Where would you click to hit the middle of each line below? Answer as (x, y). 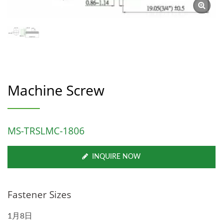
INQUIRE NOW (116, 157)
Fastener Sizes (39, 194)
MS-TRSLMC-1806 (46, 131)
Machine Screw (56, 90)
